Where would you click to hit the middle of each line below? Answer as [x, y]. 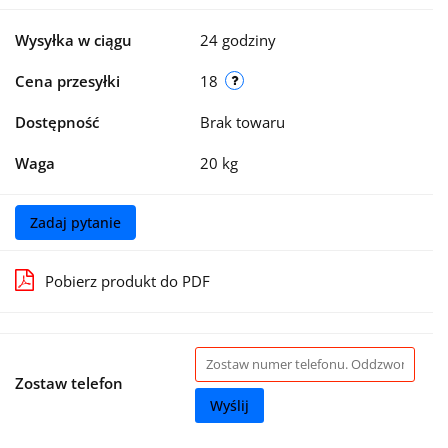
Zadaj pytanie [75, 222]
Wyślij [229, 405]
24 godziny [238, 39]
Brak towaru [244, 121]
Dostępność [57, 121]
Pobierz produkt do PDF [127, 280]
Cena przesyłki [67, 80]
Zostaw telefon [69, 382]
